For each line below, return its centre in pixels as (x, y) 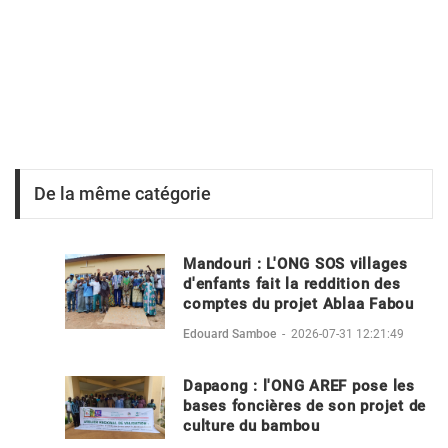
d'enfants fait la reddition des (292, 283)
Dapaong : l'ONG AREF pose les (299, 385)
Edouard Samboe (231, 333)
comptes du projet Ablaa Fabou (298, 303)
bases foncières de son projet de (304, 405)
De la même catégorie (122, 194)
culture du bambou (251, 425)
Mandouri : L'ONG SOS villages (295, 263)
